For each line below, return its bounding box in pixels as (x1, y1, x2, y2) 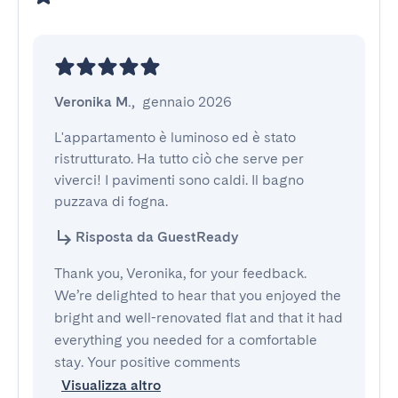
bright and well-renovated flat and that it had (54, 309, 343, 326)
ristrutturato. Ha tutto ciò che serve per (54, 150, 304, 167)
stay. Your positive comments (54, 354, 241, 370)
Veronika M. (54, 93, 131, 110)
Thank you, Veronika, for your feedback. (54, 265, 306, 282)
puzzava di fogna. (54, 193, 168, 210)
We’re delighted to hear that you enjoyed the (54, 287, 341, 304)
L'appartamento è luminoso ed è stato (54, 129, 296, 146)
